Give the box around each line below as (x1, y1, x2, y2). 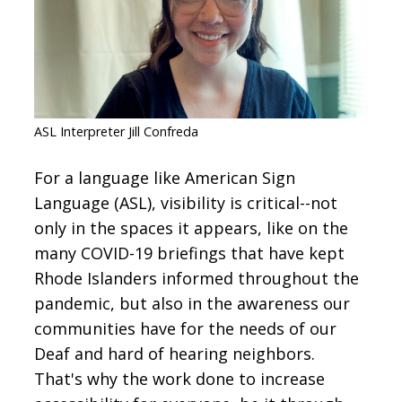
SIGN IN (39, 51, 100, 74)
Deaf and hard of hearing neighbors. (34, 342, 316, 364)
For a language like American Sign (34, 166, 296, 188)
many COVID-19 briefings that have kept (34, 241, 345, 264)
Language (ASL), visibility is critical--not (34, 191, 338, 214)
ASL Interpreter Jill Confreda (34, 122, 199, 140)
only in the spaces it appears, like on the (34, 216, 349, 239)
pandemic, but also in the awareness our (34, 292, 351, 314)
